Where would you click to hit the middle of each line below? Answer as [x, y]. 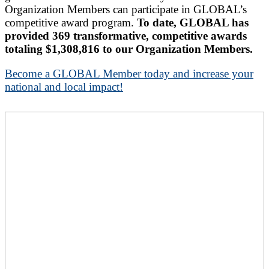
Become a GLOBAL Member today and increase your [129, 74]
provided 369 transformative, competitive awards [126, 35]
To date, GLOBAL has [193, 22]
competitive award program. [71, 22]
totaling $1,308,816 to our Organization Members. [129, 49]
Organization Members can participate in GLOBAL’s [126, 9]
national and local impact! [64, 87]
